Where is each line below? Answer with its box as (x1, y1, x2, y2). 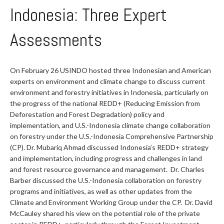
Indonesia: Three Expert (10, 3, 167, 26)
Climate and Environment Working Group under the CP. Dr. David (10, 198, 212, 206)
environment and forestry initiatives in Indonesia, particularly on (10, 88, 208, 96)
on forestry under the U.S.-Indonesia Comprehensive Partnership (10, 132, 213, 140)
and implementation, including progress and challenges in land (10, 154, 202, 162)
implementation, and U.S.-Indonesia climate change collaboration (10, 121, 210, 129)
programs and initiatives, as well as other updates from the (10, 187, 192, 195)
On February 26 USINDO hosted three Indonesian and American (10, 66, 211, 74)
